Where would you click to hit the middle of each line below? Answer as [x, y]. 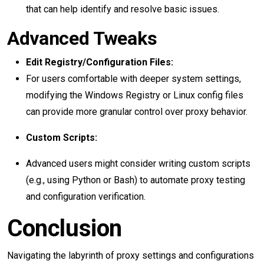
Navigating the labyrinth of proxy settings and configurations [131, 255]
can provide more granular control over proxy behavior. [137, 112]
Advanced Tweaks [82, 38]
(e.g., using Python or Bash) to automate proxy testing [136, 180]
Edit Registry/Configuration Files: [100, 62]
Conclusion [65, 228]
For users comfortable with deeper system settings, [133, 79]
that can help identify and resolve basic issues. [123, 9]
